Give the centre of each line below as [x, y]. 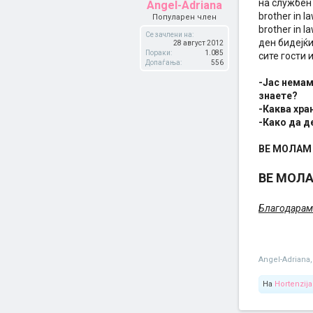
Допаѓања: [163, 63]
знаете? [278, 96]
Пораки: [159, 53]
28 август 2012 [198, 43]
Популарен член [184, 17]
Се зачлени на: [169, 35]
